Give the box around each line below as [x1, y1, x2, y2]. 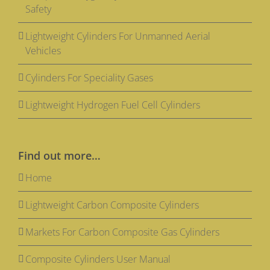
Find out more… [18, 148, 101, 163]
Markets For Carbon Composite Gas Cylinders [25, 225, 219, 239]
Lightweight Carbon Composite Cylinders [25, 198, 199, 212]
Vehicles [25, 44, 61, 58]
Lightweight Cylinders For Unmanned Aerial [25, 30, 210, 43]
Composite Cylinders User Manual [25, 253, 171, 266]
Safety [25, 2, 51, 16]
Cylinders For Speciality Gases [25, 71, 153, 85]
